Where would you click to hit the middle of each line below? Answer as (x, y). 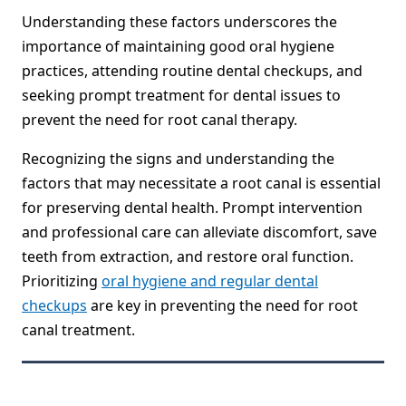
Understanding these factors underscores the (179, 22)
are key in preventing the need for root (222, 306)
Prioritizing (62, 281)
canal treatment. (78, 330)
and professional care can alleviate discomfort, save (199, 232)
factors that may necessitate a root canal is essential (201, 184)
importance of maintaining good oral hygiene (178, 47)
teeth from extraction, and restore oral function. (188, 257)
